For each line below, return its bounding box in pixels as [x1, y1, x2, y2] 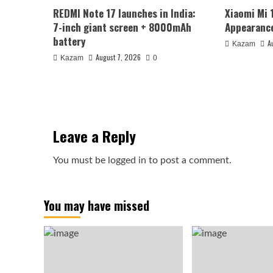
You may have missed [44, 196, 149, 214]
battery [53, 34, 85, 49]
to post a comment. [146, 155, 232, 165]
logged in [108, 155, 146, 165]
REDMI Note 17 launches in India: [53, 5, 196, 21]
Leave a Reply [53, 125, 136, 147]
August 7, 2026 [96, 52, 141, 62]
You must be [53, 155, 108, 165]
